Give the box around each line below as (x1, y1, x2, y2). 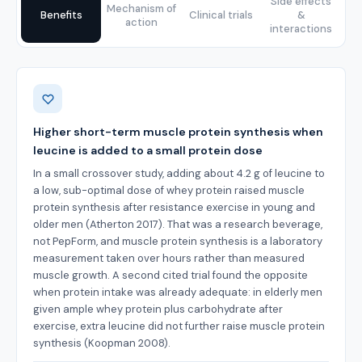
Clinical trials (189, 8, 253, 22)
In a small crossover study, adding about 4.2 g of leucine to (33, 166, 325, 180)
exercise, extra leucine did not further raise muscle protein (33, 319, 325, 333)
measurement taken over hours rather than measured (33, 251, 305, 265)
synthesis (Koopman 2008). (33, 336, 170, 350)
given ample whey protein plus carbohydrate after (33, 302, 283, 316)
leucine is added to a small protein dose (33, 143, 263, 158)
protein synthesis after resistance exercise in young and (33, 200, 315, 214)
